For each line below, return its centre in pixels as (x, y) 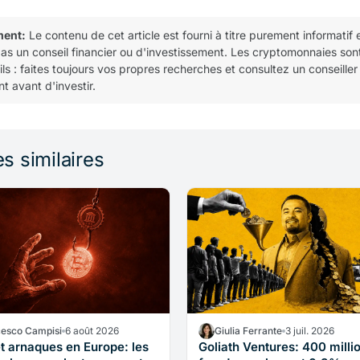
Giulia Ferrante (248, 330)
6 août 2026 (92, 330)
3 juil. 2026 (309, 330)
